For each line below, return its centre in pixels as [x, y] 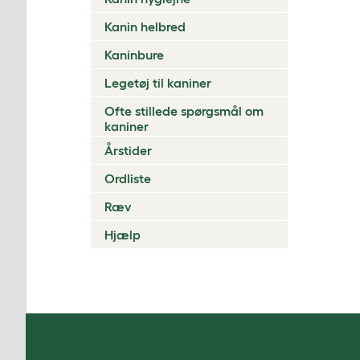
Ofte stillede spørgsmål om [184, 111]
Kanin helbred [145, 27]
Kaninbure [134, 55]
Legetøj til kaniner [158, 83]
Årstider [128, 150]
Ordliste [128, 178]
